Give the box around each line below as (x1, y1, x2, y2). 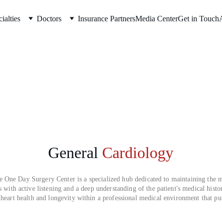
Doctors (37, 14, 61, 23)
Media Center (135, 14, 178, 23)
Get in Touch (178, 14, 219, 23)
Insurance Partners (78, 14, 135, 23)
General (48, 144, 98, 162)
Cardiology (102, 144, 173, 162)
